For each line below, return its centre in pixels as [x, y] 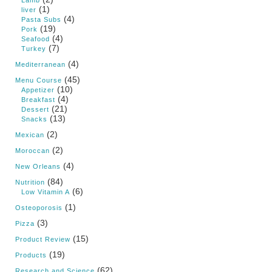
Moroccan [32, 151]
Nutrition [30, 182]
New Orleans [38, 167]
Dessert [35, 110]
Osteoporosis [39, 208]
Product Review [43, 240]
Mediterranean [40, 65]
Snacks [34, 119]
